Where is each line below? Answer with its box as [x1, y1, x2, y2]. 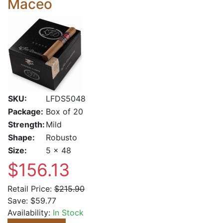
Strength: [8, 119, 45, 129]
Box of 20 [46, 107, 83, 116]
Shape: [8, 132, 35, 142]
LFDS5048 [46, 94, 86, 104]
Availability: [7, 208, 53, 218]
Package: [8, 107, 43, 116]
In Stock [53, 208, 84, 218]
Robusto [46, 132, 77, 142]
